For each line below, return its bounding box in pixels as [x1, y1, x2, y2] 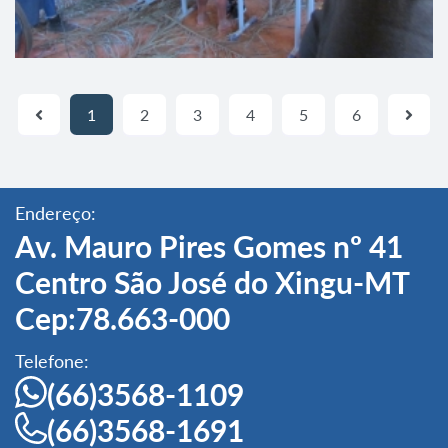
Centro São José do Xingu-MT [15, 263, 409, 300]
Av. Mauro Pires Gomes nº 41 [15, 227, 403, 264]
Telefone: [15, 349, 89, 372]
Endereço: [15, 201, 96, 224]
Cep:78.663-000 [15, 299, 230, 336]
